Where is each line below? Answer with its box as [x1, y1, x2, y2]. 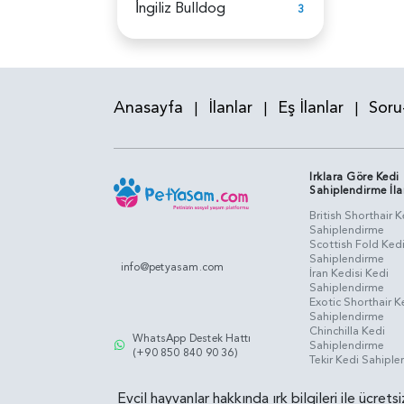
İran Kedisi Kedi [309, 264, 389, 281]
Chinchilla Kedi [309, 322, 385, 339]
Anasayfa [114, 96, 183, 119]
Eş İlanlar [278, 96, 344, 119]
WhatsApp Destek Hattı [133, 330, 252, 345]
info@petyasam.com [121, 260, 225, 275]
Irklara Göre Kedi [309, 169, 399, 184]
